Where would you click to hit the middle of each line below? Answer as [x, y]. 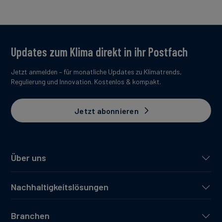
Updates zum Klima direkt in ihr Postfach [99, 52]
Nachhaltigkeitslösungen [60, 187]
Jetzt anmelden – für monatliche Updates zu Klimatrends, [96, 72]
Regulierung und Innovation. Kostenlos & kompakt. [86, 82]
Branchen [30, 216]
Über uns [28, 158]
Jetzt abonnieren [107, 111]
